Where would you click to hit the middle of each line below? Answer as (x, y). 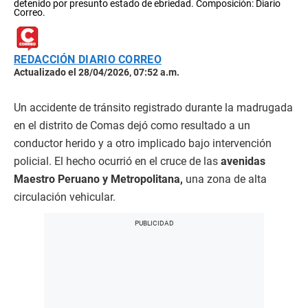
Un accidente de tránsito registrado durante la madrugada (153, 108)
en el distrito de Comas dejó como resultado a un (132, 126)
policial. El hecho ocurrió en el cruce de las (117, 162)
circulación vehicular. (65, 197)
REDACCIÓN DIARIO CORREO (88, 60)
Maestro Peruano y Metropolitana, (98, 179)
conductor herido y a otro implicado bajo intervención (143, 144)
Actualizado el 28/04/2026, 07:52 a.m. (97, 73)
